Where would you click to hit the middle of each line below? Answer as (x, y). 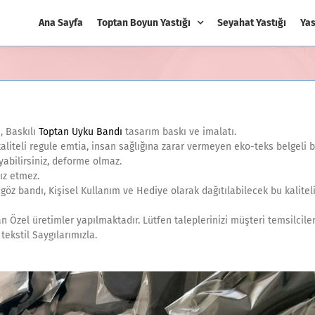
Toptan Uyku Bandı (81, 132)
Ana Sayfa (61, 22)
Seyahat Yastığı (252, 22)
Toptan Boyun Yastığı (144, 22)
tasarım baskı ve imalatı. (179, 132)
